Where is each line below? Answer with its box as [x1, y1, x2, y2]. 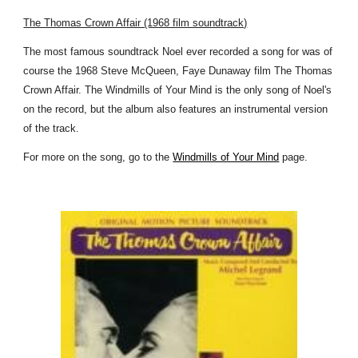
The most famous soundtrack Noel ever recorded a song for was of [23, 46, 333, 58]
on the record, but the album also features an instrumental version [23, 103, 328, 115]
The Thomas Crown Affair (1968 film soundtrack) [23, 17, 248, 29]
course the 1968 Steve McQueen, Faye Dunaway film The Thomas [23, 65, 333, 77]
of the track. [23, 122, 80, 134]
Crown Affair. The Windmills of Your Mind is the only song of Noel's [23, 84, 332, 96]
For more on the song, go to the [23, 151, 173, 163]
